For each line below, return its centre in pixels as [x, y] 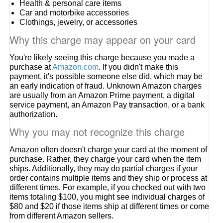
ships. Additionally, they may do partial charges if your [104, 168]
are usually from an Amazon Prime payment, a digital [102, 95]
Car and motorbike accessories [74, 13]
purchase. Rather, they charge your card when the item [106, 159]
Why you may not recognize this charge [97, 132]
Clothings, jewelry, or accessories [79, 22]
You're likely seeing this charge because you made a [102, 57]
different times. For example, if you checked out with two [108, 187]
